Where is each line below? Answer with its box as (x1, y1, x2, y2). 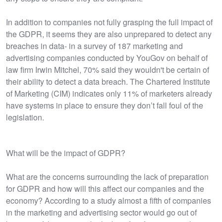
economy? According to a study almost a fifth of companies (6, 195, 211, 207)
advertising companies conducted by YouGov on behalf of (6, 52, 208, 64)
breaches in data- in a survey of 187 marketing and (6, 40, 183, 52)
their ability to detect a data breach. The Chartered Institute (6, 76, 210, 88)
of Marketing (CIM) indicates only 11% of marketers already (6, 88, 212, 100)
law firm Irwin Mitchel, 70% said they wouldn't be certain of (6, 64, 209, 76)
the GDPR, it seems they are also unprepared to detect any (6, 28, 212, 40)
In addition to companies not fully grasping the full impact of (6, 16, 213, 28)
